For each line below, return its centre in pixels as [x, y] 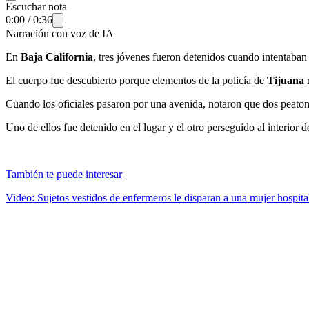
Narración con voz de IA [60, 33]
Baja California [57, 57]
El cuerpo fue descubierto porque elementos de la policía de [136, 80]
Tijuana [286, 80]
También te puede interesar [64, 174]
